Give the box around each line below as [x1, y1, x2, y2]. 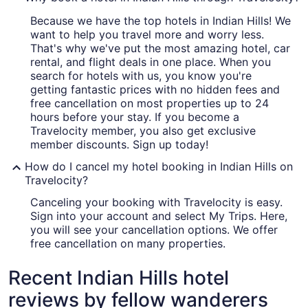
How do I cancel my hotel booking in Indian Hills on [25, 159, 293, 174]
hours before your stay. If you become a [30, 110, 239, 124]
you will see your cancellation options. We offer [30, 223, 278, 237]
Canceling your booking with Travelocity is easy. [30, 195, 283, 210]
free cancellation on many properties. [30, 236, 225, 251]
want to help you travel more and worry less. [30, 27, 264, 42]
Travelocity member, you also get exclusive [30, 124, 256, 138]
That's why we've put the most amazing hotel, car [30, 41, 290, 56]
